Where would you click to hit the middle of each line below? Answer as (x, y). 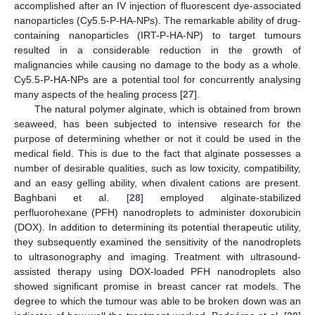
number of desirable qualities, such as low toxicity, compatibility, (157, 168)
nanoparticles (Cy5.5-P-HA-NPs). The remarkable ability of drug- (157, 21)
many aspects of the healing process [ (98, 95)
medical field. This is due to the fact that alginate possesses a (157, 154)
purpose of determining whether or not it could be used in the (157, 139)
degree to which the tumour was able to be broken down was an (157, 301)
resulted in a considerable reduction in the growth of (157, 50)
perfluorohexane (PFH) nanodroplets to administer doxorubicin (157, 213)
